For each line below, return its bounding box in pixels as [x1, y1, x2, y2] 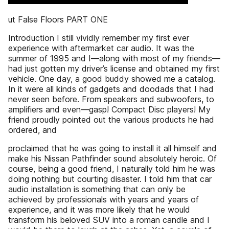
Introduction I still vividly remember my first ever [8, 33, 189, 43]
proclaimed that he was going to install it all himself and [8, 143, 217, 153]
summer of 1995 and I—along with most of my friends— [8, 53, 220, 63]
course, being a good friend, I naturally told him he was [8, 164, 215, 174]
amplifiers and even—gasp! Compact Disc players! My [8, 104, 211, 114]
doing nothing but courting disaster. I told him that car [8, 174, 212, 184]
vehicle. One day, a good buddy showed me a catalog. [8, 74, 215, 84]
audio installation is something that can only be [8, 184, 186, 194]
